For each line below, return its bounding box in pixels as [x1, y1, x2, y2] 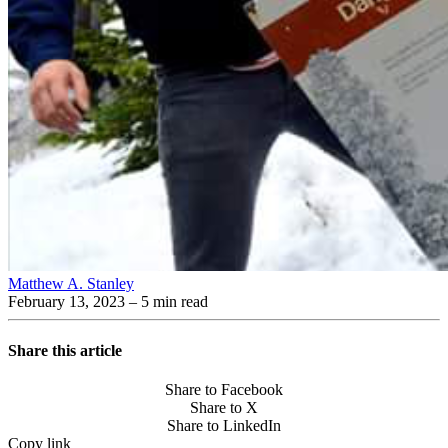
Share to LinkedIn [167, 417, 281, 435]
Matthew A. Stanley [8, 274, 134, 292]
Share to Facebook [165, 381, 283, 399]
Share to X [190, 399, 258, 417]
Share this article [8, 341, 122, 359]
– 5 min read [125, 292, 208, 310]
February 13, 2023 [8, 292, 125, 310]
